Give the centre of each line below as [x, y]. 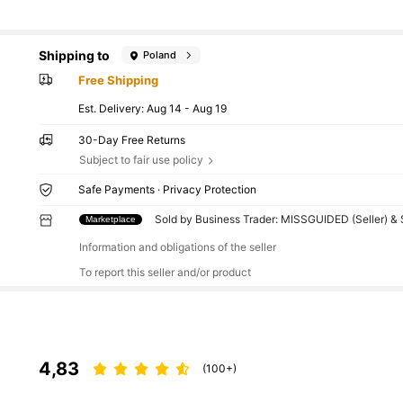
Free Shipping [119, 80]
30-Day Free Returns [132, 140]
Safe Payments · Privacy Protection [168, 189]
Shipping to [74, 55]
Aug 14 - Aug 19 [187, 109]
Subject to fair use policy [141, 160]
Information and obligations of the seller [177, 246]
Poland [160, 54]
